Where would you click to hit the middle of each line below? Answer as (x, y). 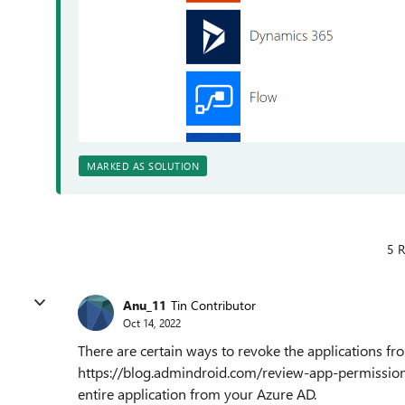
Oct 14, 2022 (152, 322)
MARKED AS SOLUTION (143, 166)
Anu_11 (145, 305)
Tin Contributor (213, 305)
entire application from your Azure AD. (197, 394)
